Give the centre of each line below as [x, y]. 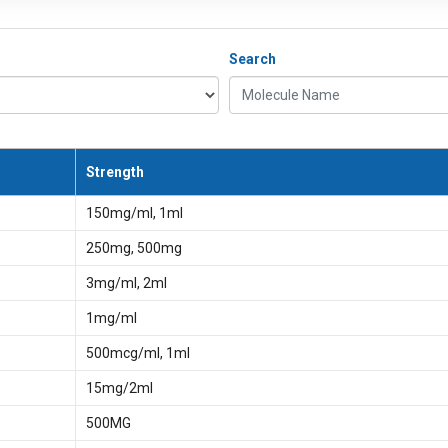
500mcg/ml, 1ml [137, 353]
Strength [114, 172]
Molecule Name [228, 75]
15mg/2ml [119, 388]
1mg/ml [111, 318]
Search [252, 59]
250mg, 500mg [133, 248]
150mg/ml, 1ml [134, 213]
